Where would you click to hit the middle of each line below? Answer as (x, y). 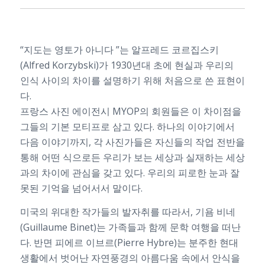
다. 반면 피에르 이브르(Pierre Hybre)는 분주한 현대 (129, 243)
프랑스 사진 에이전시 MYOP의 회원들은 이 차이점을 (130, 112)
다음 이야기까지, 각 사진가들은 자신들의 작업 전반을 (132, 142)
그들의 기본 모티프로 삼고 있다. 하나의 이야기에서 (127, 127)
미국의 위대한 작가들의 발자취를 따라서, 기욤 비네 (127, 212)
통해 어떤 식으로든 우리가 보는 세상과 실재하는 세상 (132, 158)
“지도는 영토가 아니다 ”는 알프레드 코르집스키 (119, 50)
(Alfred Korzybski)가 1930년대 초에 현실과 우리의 (127, 65)
